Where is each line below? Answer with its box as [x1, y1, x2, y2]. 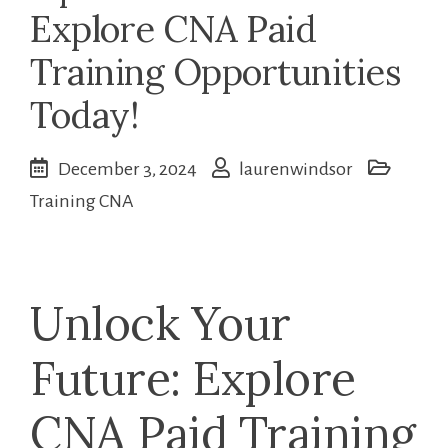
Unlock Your [30, 294, 291, 354]
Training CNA [30, 191, 134, 212]
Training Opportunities [30, 49, 401, 96]
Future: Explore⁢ [30, 349, 355, 409]
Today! [30, 92, 138, 139]
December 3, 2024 [58, 159, 197, 180]
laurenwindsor [239, 159, 353, 180]
